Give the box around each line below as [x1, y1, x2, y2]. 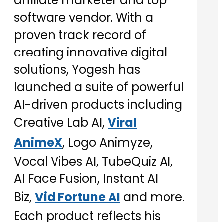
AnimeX [14, 134, 62, 151]
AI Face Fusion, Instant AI [14, 170, 158, 187]
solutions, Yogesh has [14, 61, 140, 78]
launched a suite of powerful [14, 79, 184, 96]
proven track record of [14, 27, 146, 44]
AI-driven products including [14, 96, 182, 113]
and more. [120, 189, 185, 206]
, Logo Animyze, [62, 134, 153, 151]
